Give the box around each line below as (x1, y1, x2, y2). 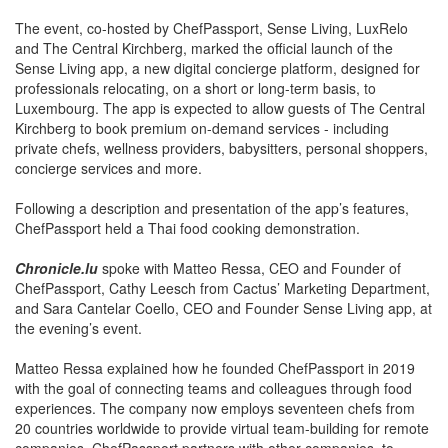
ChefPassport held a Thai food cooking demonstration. (15, 197, 360, 218)
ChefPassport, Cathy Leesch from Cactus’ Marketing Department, (15, 257, 430, 278)
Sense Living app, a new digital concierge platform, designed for (15, 37, 420, 58)
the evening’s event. (15, 297, 142, 318)
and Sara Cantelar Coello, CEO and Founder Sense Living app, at (15, 277, 432, 298)
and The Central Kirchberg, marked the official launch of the (15, 17, 393, 38)
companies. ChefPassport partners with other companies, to (15, 417, 394, 438)
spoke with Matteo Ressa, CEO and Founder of (98, 237, 401, 258)
